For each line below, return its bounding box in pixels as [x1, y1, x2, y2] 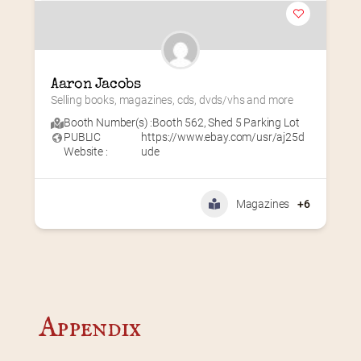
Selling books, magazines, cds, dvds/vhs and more [51, 93, 294, 106]
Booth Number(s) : [64, 115, 153, 129]
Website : [64, 144, 108, 158]
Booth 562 [152, 115, 204, 129]
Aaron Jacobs [51, 77, 141, 92]
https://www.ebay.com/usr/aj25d [141, 130, 305, 143]
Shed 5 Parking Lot [208, 115, 300, 129]
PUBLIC [64, 130, 102, 143]
